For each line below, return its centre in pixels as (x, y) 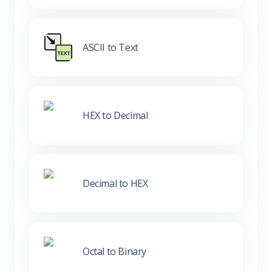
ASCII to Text (110, 47)
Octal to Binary (114, 251)
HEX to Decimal (115, 115)
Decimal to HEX (115, 183)
